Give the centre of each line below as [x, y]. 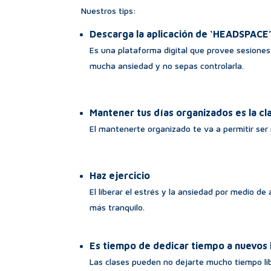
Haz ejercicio [120, 175]
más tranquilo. [117, 207]
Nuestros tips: [109, 10]
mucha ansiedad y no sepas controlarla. [167, 65]
